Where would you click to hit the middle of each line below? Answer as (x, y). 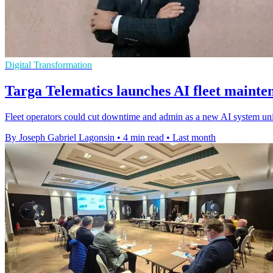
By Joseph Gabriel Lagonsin (60, 137)
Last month (194, 137)
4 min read (144, 137)
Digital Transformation (48, 65)
